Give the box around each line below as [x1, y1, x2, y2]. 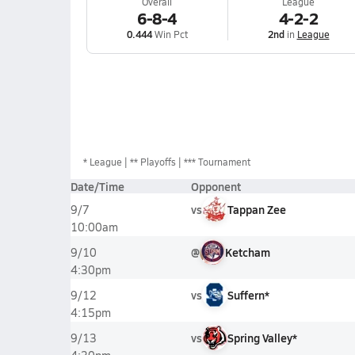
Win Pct [151, 28, 188, 40]
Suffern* [227, 287, 269, 303]
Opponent [190, 178, 241, 194]
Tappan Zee [227, 201, 286, 217]
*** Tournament [183, 155, 250, 168]
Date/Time [70, 178, 124, 194]
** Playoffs [129, 155, 176, 168]
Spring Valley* [227, 330, 297, 345]
